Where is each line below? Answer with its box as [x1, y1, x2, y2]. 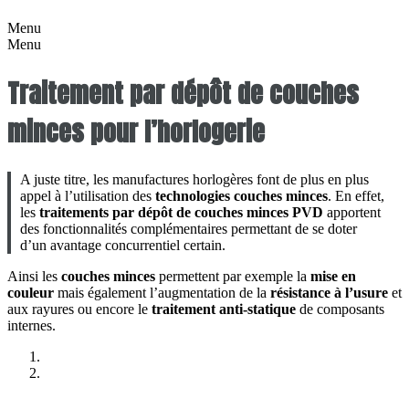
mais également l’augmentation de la [54, 285, 270, 301]
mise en [310, 268, 356, 285]
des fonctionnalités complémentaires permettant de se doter [20, 221, 357, 237]
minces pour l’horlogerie [7, 112, 265, 152]
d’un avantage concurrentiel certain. [20, 237, 225, 254]
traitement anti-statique [152, 301, 296, 318]
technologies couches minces [155, 188, 328, 204]
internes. [7, 318, 56, 334]
